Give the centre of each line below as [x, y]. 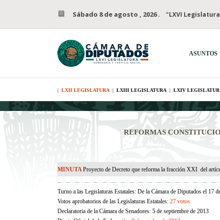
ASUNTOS [203, 54]
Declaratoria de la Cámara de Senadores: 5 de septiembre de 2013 [133, 211]
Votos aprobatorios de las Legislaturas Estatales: [113, 201]
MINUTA [70, 169]
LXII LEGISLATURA [85, 90]
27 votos [180, 201]
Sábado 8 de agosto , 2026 [115, 14]
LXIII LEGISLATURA [141, 90]
